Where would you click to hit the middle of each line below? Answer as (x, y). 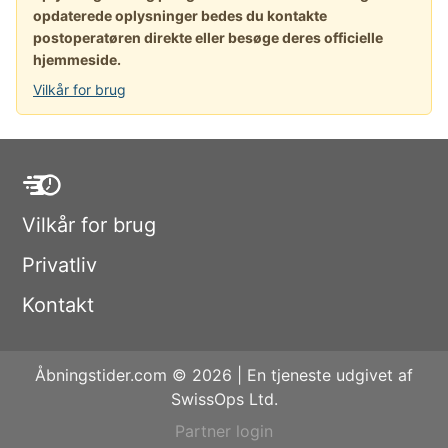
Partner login (224, 431)
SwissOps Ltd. (224, 399)
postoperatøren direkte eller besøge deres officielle (208, 38)
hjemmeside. (77, 60)
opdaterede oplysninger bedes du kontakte (180, 16)
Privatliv (59, 265)
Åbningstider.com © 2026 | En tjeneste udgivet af (224, 375)
